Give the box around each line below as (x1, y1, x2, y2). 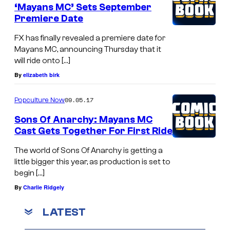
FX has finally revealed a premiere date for (14, 33, 165, 43)
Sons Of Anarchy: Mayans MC (14, 113, 152, 125)
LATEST (43, 205, 86, 219)
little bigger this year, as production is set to (14, 157, 170, 166)
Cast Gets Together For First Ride (14, 125, 172, 137)
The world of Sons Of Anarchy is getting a (14, 145, 163, 155)
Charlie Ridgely (23, 183, 64, 191)
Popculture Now (14, 96, 65, 104)
